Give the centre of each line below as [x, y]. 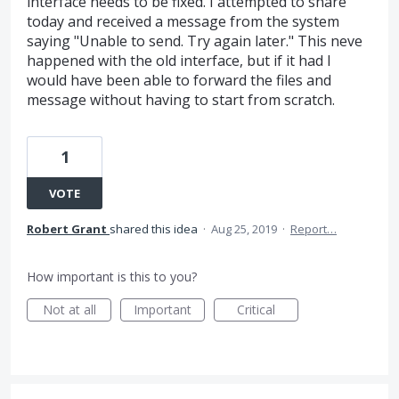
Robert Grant [67, 229]
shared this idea [155, 229]
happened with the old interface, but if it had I [179, 61]
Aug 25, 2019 [244, 229]
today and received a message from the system [183, 21]
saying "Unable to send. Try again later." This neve [195, 41]
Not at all [69, 309]
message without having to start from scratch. [181, 100]
